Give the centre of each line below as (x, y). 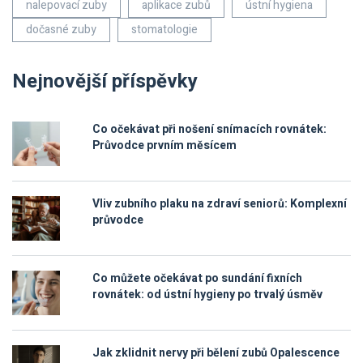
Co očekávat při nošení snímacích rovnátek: (209, 130)
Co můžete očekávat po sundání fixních (197, 279)
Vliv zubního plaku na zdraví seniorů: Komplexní (220, 204)
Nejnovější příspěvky (105, 82)
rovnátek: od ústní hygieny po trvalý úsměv (207, 295)
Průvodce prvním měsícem (164, 146)
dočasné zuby (61, 30)
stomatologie (164, 30)
